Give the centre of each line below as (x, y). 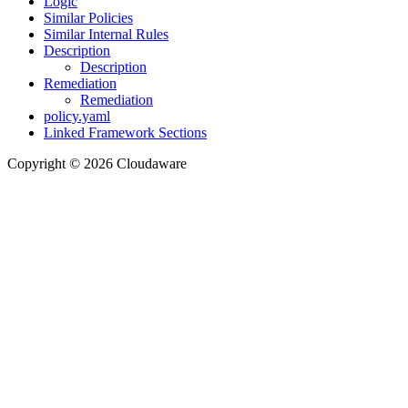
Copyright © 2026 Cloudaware (97, 164)
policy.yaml (77, 117)
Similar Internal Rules (106, 35)
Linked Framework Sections (125, 133)
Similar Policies (88, 18)
